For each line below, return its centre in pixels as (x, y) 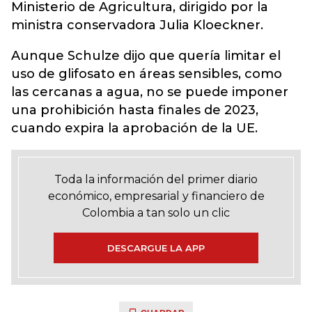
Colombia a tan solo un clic (156, 213)
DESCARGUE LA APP (156, 248)
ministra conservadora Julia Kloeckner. (137, 25)
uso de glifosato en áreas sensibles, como (147, 74)
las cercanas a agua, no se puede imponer (150, 92)
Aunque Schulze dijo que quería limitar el (146, 56)
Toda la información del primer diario (156, 179)
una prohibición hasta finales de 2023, (135, 110)
